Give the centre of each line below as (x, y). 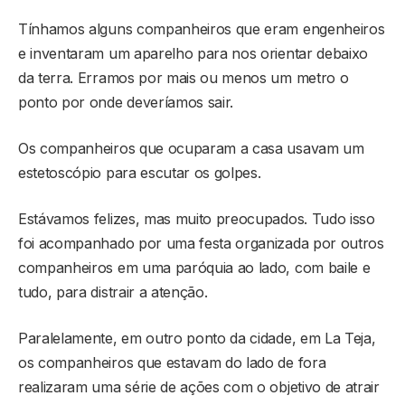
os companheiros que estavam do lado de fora (172, 363)
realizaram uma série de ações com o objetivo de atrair (199, 387)
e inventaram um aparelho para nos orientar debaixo (193, 54)
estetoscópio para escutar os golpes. (140, 173)
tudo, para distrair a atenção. (113, 292)
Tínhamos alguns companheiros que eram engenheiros (202, 29)
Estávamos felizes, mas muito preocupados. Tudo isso (197, 219)
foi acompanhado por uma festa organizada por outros (201, 244)
